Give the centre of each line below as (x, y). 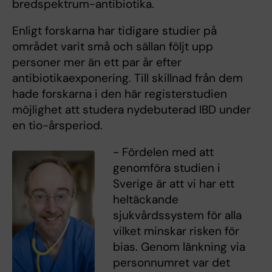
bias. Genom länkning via (179, 247)
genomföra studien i (166, 168)
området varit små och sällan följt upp (113, 47)
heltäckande (145, 200)
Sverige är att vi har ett (173, 184)
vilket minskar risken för (176, 231)
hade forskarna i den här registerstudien (120, 94)
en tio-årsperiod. (57, 126)
